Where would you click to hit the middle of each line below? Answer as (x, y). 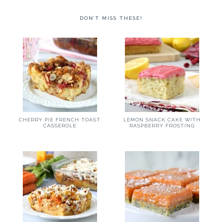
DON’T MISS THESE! (111, 18)
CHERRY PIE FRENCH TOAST (60, 120)
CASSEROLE (60, 126)
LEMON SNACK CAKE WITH (162, 120)
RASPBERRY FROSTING (162, 126)
